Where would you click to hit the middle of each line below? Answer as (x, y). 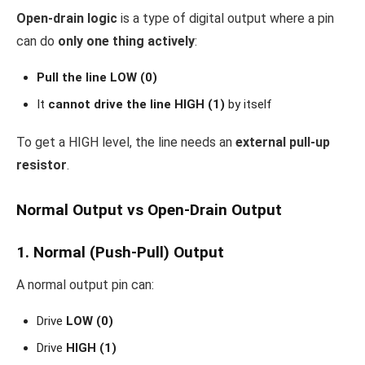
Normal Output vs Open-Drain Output (149, 210)
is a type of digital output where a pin (226, 19)
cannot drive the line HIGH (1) (136, 105)
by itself (248, 105)
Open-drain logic (67, 19)
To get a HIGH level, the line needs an (126, 143)
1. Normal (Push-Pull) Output (120, 253)
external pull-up (283, 143)
